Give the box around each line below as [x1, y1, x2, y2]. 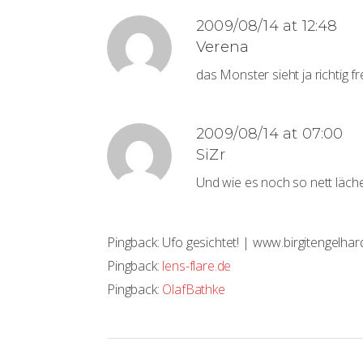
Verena [196, 38, 250, 56]
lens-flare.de [162, 257, 232, 275]
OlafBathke [162, 280, 225, 298]
